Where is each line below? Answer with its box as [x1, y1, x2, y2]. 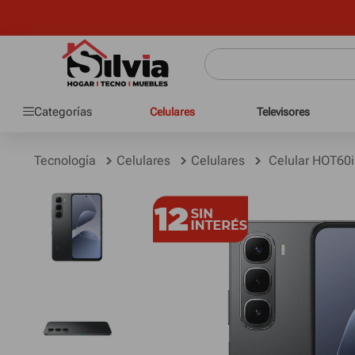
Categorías [34, 104, 92, 119]
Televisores [257, 105, 310, 118]
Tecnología [34, 152, 96, 168]
